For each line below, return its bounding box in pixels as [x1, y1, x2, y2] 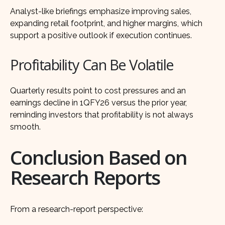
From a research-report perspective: [10, 204, 143, 214]
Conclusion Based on [10, 144, 187, 171]
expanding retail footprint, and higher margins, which [10, 18, 202, 28]
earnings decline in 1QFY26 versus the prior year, [10, 98, 187, 108]
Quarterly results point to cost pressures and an [10, 86, 186, 96]
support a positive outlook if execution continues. [10, 30, 192, 40]
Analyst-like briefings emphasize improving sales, [10, 6, 191, 16]
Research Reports [10, 164, 160, 191]
